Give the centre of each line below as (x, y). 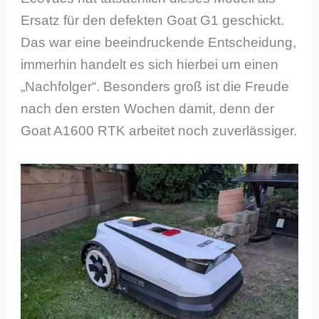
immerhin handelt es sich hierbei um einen (150, 65)
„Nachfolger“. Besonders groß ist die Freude (155, 87)
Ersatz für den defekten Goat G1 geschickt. (153, 21)
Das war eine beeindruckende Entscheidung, (159, 43)
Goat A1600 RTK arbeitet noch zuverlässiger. (159, 131)
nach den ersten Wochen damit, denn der (148, 109)
